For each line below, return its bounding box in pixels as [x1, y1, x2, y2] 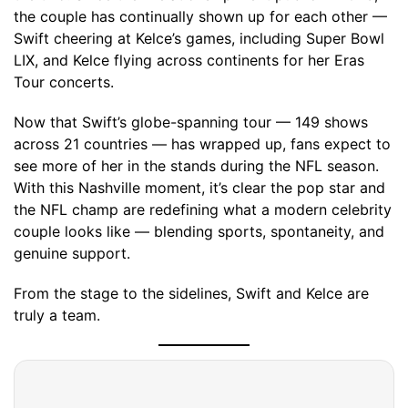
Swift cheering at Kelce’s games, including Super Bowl [14, 29, 384, 47]
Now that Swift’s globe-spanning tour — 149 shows [14, 113, 368, 131]
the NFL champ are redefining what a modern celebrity [14, 200, 392, 219]
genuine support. [14, 244, 130, 262]
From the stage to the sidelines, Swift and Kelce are [14, 284, 369, 302]
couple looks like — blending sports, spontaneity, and [14, 222, 384, 240]
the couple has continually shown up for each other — [14, 7, 387, 25]
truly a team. [14, 306, 100, 324]
